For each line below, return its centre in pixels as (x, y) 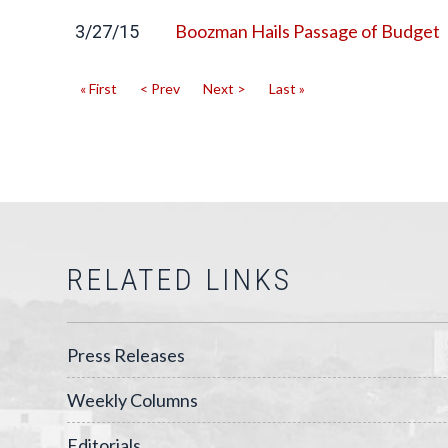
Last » (287, 88)
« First (98, 88)
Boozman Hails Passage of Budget (307, 31)
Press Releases (126, 355)
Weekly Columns (132, 400)
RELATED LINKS (179, 279)
